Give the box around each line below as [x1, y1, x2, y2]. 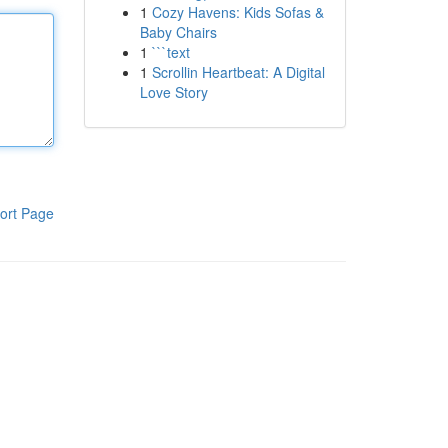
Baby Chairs [139, 22, 217, 42]
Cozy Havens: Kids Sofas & [151, 2, 324, 22]
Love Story [139, 82, 208, 102]
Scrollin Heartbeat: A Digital [151, 62, 325, 82]
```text [151, 42, 190, 62]
